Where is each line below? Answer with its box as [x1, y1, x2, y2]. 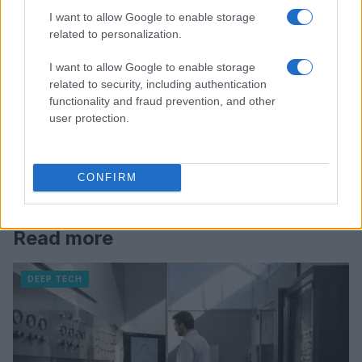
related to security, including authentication [49, 77, 267, 90]
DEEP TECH [27, 273, 82, 284]
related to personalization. [49, 27, 182, 40]
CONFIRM [77, 171, 137, 183]
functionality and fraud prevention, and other [49, 94, 276, 107]
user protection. [49, 111, 129, 124]
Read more [13, 225, 113, 250]
